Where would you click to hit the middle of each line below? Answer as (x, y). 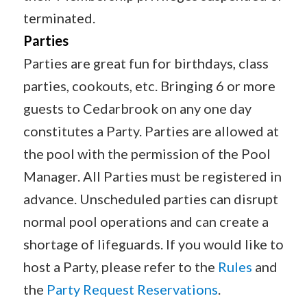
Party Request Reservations (132, 289)
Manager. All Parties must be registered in (152, 176)
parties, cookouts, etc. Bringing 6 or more (149, 86)
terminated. (59, 18)
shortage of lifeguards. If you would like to (153, 244)
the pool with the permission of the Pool (147, 153)
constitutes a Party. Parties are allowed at (151, 131)
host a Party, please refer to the (120, 267)
